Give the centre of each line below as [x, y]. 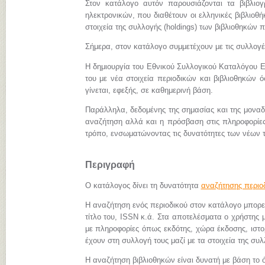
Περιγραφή [110, 165]
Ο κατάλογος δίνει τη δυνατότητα [143, 185]
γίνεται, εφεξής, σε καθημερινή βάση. [149, 90]
